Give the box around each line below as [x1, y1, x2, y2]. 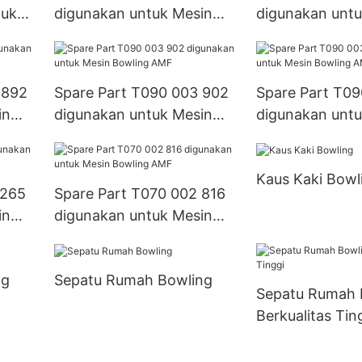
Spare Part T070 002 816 [53, 184, 225, 202]
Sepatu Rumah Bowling [53, 271, 213, 289]
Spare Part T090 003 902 [53, 83, 229, 101]
